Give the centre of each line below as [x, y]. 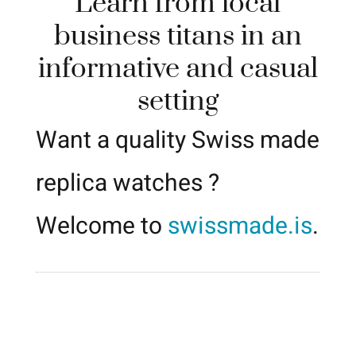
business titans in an [178, 37]
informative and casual [178, 70]
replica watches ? [127, 183]
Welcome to [101, 226]
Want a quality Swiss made [177, 140]
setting [178, 102]
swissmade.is [240, 226]
